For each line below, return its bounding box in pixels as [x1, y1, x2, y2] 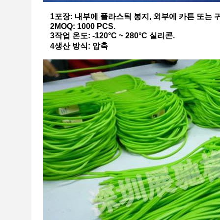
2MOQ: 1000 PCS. [50, 22, 115, 30]
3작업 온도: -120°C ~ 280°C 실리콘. [50, 31, 175, 40]
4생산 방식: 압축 [50, 42, 108, 50]
